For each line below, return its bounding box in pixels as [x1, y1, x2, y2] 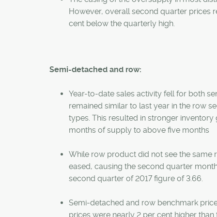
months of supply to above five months [69, 125, 209, 135]
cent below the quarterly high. [69, 19, 175, 29]
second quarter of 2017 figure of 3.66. [69, 174, 203, 184]
